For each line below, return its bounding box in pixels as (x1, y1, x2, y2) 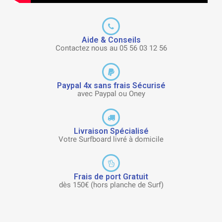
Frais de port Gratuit (74, 172, 148, 182)
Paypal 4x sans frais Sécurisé (56, 81, 166, 91)
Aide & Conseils (81, 35, 141, 45)
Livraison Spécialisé (73, 126, 149, 136)
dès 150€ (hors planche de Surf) (58, 180, 164, 190)
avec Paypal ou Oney (77, 89, 145, 99)
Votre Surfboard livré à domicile (58, 135, 164, 144)
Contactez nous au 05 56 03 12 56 (55, 44, 167, 53)
